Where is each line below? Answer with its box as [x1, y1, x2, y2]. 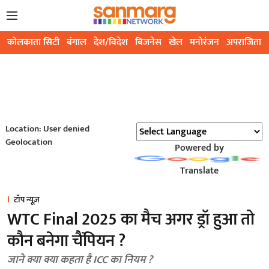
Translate [180, 163, 219, 180]
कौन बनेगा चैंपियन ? [7, 227, 125, 256]
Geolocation [5, 134, 52, 150]
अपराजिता [226, 34, 261, 51]
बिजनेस [135, 34, 162, 51]
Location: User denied [5, 121, 89, 137]
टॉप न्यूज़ [14, 193, 40, 207]
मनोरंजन [190, 34, 219, 51]
